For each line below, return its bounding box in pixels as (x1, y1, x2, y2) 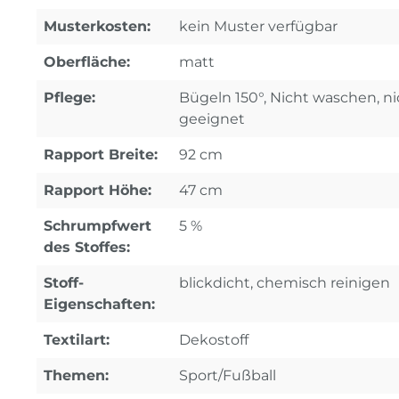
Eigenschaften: (44, 296, 155, 313)
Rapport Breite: (44, 146, 158, 164)
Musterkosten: (44, 18, 151, 36)
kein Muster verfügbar (179, 18, 338, 36)
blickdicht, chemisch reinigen (179, 274, 390, 292)
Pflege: (44, 89, 95, 107)
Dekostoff (179, 331, 248, 349)
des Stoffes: (44, 239, 130, 256)
